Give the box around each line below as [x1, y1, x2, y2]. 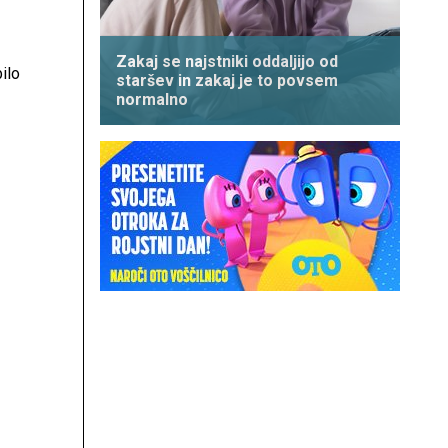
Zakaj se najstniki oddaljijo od [116, 52, 338, 71]
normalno [116, 90, 188, 109]
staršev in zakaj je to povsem [116, 71, 338, 90]
